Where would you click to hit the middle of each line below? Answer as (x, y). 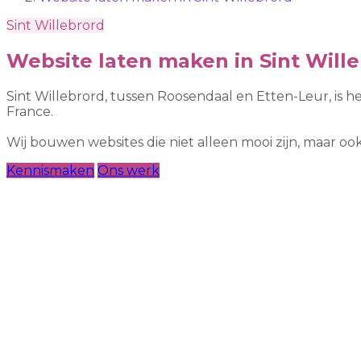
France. (30, 111)
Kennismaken (50, 170)
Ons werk (129, 170)
